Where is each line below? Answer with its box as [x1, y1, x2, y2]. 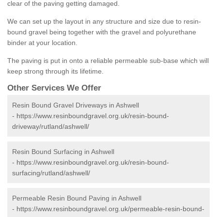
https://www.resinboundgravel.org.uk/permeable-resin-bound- [16, 205, 204, 213]
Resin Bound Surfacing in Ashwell [12, 148, 114, 156]
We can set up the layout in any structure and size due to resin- [7, 17, 201, 26]
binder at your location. [7, 39, 77, 47]
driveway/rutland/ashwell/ [12, 123, 89, 131]
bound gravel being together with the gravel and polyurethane [7, 28, 196, 36]
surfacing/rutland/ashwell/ [12, 169, 90, 177]
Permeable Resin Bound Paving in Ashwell [12, 194, 141, 202]
